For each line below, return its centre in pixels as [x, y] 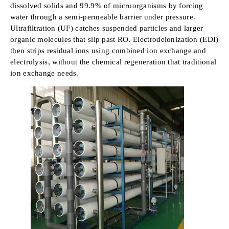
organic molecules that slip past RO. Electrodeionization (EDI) [114, 40]
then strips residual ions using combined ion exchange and [108, 51]
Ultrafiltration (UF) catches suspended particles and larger [107, 28]
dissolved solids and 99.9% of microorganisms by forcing [107, 6]
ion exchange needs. [44, 73]
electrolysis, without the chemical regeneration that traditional [113, 62]
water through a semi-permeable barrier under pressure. [103, 17]
